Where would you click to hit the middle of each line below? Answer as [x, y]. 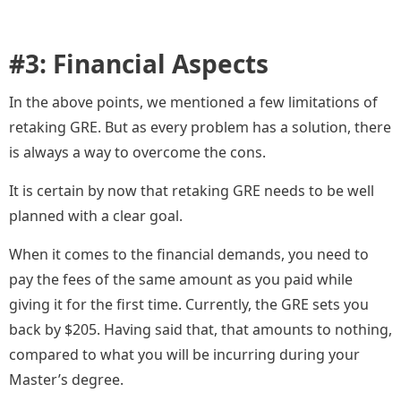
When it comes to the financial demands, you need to [189, 255]
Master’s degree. [66, 380]
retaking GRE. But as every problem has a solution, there [200, 128]
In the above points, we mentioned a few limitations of [193, 102]
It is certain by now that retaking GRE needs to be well [192, 191]
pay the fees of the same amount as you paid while [181, 280]
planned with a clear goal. [98, 216]
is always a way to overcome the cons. [139, 153]
